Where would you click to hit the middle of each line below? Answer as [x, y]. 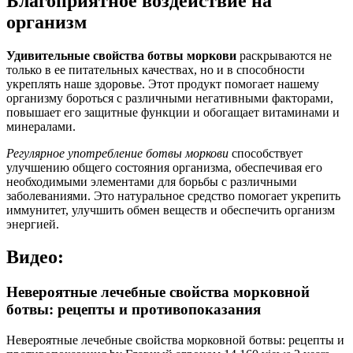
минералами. [41, 126]
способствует [266, 153]
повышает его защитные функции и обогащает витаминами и [173, 112]
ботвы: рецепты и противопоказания [134, 310]
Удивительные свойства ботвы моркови [121, 55]
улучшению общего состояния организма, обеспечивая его [164, 167]
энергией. [33, 224]
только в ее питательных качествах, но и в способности [156, 69]
